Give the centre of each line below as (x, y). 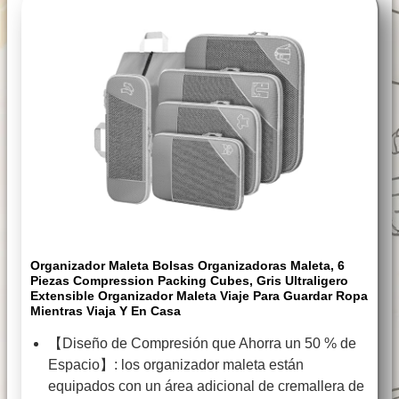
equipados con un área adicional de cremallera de (206, 387)
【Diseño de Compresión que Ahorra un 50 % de (202, 344)
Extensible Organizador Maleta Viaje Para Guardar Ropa (199, 296)
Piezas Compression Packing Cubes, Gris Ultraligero (189, 281)
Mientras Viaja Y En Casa (106, 311)
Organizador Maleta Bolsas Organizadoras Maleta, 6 (187, 266)
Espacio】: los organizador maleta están (176, 365)
